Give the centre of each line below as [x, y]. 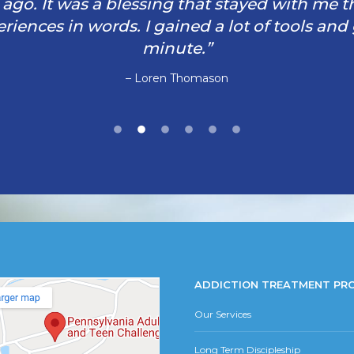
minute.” [177, 48]
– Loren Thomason [177, 78]
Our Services [223, 314]
